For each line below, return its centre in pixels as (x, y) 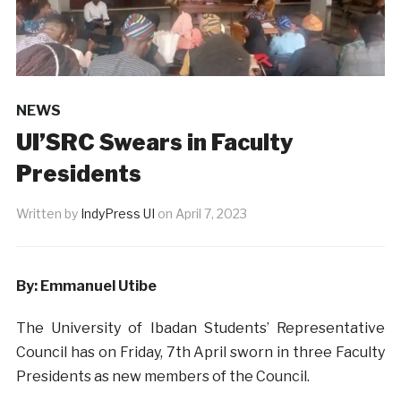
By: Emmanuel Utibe (86, 286)
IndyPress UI (117, 214)
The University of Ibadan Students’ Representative (200, 328)
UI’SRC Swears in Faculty (154, 143)
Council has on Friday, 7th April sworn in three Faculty (200, 353)
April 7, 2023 (211, 214)
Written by (48, 214)
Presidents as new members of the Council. (162, 377)
